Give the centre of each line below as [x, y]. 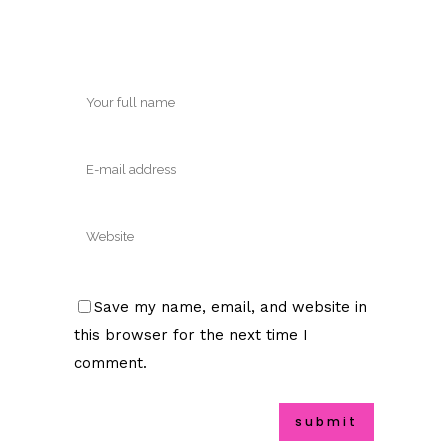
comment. [110, 362]
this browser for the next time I [191, 334]
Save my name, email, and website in [230, 306]
